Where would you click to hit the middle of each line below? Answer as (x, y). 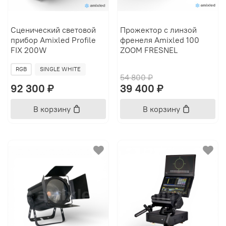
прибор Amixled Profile (53, 40)
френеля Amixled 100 (159, 40)
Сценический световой (53, 30)
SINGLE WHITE (60, 69)
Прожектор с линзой (158, 30)
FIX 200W (29, 50)
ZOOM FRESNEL (149, 50)
